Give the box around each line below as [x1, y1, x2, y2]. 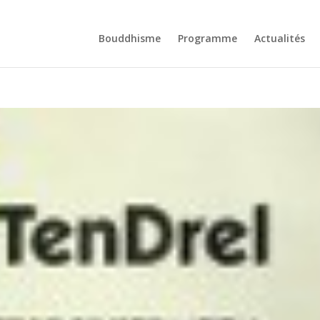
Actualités [254, 31, 305, 45]
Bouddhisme [99, 31, 161, 45]
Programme [178, 31, 237, 45]
